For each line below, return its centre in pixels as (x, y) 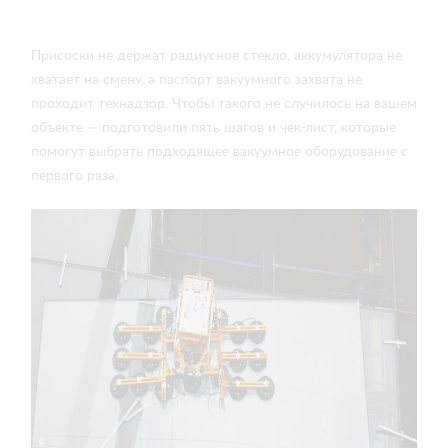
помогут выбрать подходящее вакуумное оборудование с (219, 152)
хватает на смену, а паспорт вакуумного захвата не (196, 80)
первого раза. (74, 176)
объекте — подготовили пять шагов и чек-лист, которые (213, 128)
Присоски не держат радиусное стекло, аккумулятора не (216, 56)
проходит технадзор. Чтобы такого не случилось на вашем (224, 104)
